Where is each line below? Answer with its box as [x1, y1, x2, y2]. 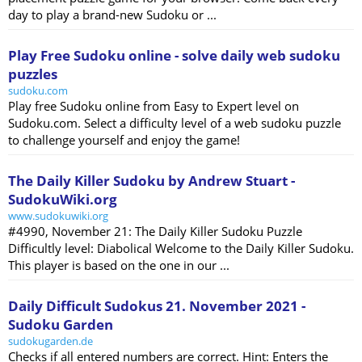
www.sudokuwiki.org [8, 208, 108, 224]
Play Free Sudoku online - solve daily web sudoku [8, 46, 340, 65]
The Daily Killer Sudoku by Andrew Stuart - [8, 171, 295, 191]
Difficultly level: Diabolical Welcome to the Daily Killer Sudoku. [8, 240, 354, 257]
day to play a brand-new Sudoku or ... [8, 6, 217, 23]
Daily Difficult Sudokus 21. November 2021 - [8, 297, 305, 316]
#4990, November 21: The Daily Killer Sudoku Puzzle [8, 223, 302, 240]
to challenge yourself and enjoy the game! [8, 132, 240, 149]
